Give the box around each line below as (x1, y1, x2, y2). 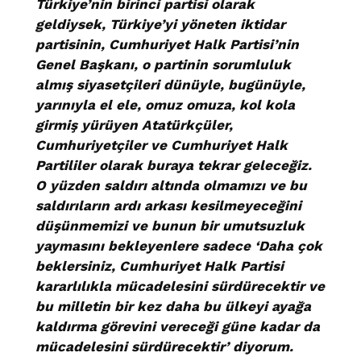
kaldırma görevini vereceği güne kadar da (35, 318, 320, 335)
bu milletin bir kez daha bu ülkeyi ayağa (35, 298, 311, 315)
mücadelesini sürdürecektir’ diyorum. (35, 338, 293, 355)
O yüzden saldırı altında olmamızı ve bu (35, 177, 307, 194)
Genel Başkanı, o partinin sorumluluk (35, 56, 291, 73)
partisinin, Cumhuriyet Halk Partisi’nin (35, 36, 299, 53)
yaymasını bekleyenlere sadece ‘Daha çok (35, 238, 322, 255)
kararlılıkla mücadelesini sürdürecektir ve (35, 278, 325, 295)
